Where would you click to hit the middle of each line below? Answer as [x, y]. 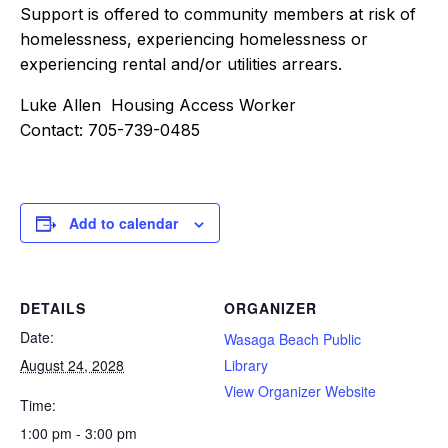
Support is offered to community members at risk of [218, 14]
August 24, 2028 [72, 365]
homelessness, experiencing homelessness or [194, 39]
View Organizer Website [300, 391]
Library [246, 365]
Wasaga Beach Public [292, 339]
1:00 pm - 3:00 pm [78, 433]
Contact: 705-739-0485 [110, 130]
